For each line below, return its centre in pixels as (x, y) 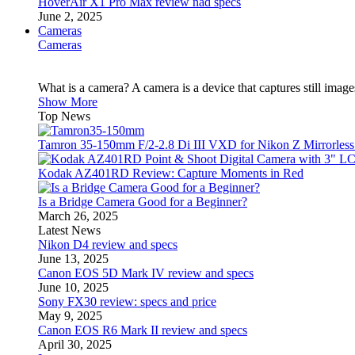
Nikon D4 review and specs (108, 244)
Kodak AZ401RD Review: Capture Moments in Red (171, 173)
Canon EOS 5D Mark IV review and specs (146, 273)
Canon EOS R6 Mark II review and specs (143, 330)
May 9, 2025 (70, 316)
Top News (64, 116)
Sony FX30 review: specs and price (127, 302)
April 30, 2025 (75, 344)
